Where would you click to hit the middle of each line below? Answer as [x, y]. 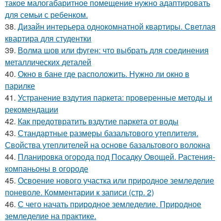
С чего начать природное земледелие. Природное [110, 204]
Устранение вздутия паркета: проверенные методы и [115, 98]
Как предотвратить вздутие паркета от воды [98, 121]
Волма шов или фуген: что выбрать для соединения [113, 50]
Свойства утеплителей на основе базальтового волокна [108, 145]
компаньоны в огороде [47, 169]
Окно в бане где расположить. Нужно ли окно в [104, 74]
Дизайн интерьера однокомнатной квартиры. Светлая [117, 27]
